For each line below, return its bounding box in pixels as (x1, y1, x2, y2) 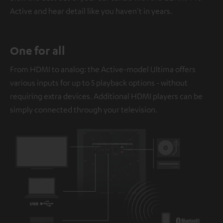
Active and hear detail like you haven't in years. (10, 6, 172, 16)
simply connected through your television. (10, 105, 157, 115)
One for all (10, 43, 65, 58)
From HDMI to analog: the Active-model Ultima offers (10, 64, 196, 75)
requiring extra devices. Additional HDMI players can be (10, 91, 203, 102)
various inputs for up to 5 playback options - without (10, 78, 188, 88)
